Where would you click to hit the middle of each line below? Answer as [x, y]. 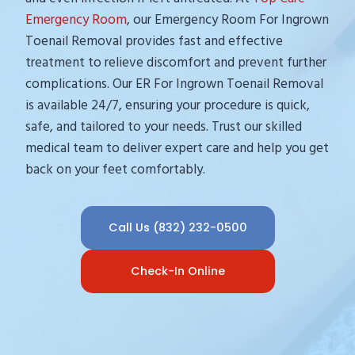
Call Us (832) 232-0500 [177, 228]
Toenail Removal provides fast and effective [154, 42]
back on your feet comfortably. [115, 170]
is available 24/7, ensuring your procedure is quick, [168, 106]
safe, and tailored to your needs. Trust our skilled [164, 127]
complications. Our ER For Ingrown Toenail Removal [174, 84]
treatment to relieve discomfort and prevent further [176, 63]
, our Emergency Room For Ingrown [228, 20]
